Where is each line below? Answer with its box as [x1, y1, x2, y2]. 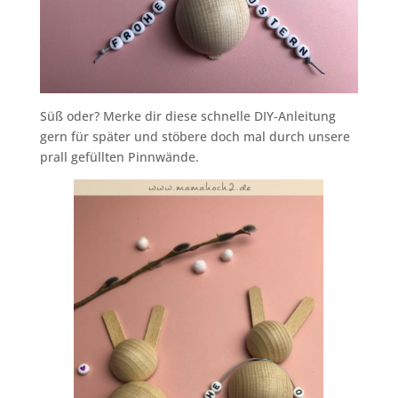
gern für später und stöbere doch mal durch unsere [39, 127, 350, 145]
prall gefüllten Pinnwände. [39, 147, 199, 165]
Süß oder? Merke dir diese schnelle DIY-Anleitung [39, 107, 336, 124]
